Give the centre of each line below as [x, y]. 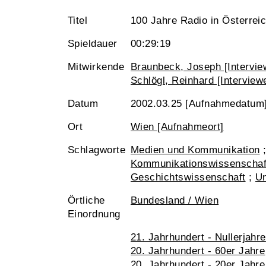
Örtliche [86, 200]
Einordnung [94, 214]
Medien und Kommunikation [195, 150]
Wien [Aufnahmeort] [177, 127]
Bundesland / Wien [175, 200]
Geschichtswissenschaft [188, 177]
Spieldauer [93, 44]
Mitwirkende [96, 67]
